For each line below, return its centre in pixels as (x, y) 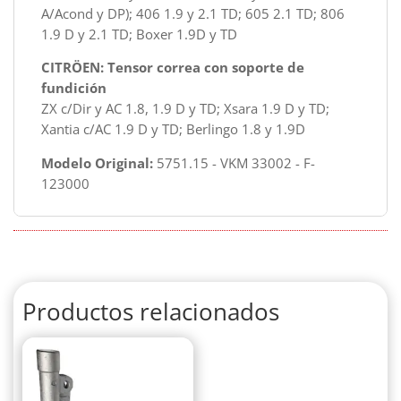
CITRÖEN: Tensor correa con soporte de (173, 68)
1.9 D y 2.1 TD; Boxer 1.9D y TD (139, 34)
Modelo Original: (97, 162)
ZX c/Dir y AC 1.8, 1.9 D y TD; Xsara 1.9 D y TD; (185, 109)
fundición (74, 88)
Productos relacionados (151, 311)
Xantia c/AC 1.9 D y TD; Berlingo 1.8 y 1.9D (173, 129)
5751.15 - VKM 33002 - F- (234, 162)
